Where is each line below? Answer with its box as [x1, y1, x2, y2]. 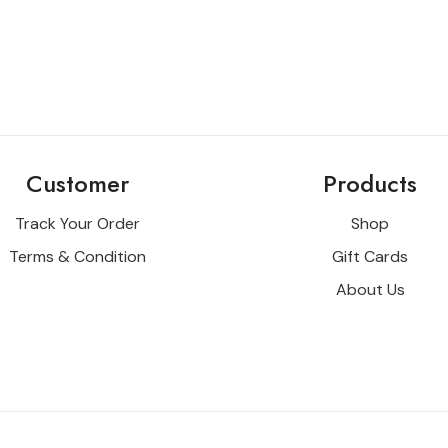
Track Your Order [15, 213, 141, 235]
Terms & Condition [9, 246, 147, 268]
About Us [335, 279, 405, 301]
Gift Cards [332, 246, 409, 268]
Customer [26, 165, 130, 201]
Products [323, 165, 418, 201]
